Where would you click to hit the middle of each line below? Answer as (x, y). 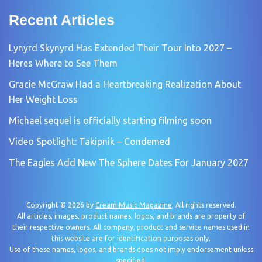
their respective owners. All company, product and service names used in (131, 227)
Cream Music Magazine (133, 205)
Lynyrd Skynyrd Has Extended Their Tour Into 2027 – (120, 48)
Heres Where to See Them (63, 63)
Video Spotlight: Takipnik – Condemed (89, 142)
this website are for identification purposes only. (131, 238)
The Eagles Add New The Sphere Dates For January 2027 (129, 163)
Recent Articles (62, 20)
